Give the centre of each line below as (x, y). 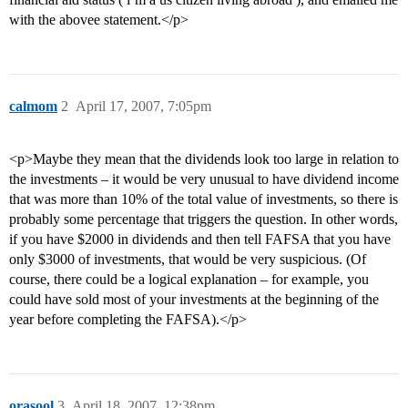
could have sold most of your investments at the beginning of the (194, 300)
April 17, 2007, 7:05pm (143, 107)
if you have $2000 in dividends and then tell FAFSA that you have (200, 240)
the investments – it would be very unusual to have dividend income (204, 179)
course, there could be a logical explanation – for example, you (189, 280)
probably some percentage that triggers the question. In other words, (204, 219)
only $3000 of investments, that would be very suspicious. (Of (188, 260)
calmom (33, 107)
